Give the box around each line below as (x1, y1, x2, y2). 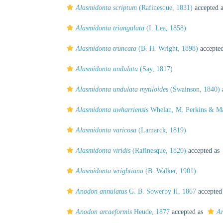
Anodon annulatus (76, 188, 127, 195)
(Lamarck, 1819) (136, 126, 186, 134)
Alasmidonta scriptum (76, 4, 137, 11)
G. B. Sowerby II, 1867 (127, 188, 196, 195)
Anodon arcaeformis (76, 208, 132, 216)
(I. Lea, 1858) (144, 24, 186, 32)
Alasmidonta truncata (76, 45, 136, 52)
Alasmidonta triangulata (76, 24, 144, 32)
